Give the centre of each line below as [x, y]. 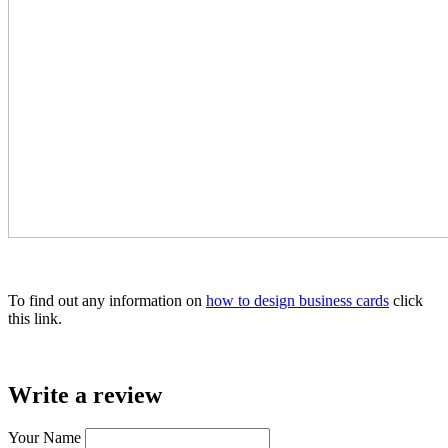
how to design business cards [297, 300]
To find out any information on [107, 300]
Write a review [85, 394]
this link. [35, 318]
